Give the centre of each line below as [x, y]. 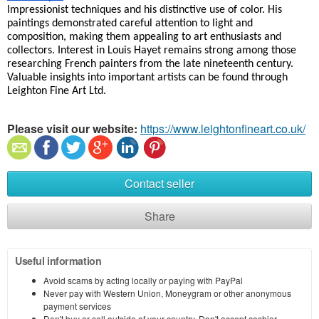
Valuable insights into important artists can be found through [147, 78]
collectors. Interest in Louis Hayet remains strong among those [152, 51]
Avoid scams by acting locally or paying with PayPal [143, 281]
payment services [77, 306]
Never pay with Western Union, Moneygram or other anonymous [167, 293]
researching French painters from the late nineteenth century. [150, 64]
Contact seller [159, 184]
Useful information [58, 261]
